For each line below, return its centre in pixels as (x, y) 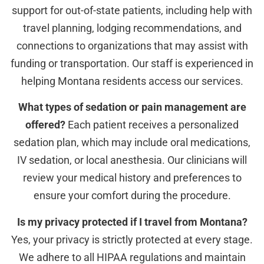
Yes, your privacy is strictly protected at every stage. (132, 239)
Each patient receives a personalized (152, 125)
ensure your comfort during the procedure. (132, 196)
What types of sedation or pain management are (132, 107)
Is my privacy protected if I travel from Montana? (132, 222)
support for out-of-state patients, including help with (132, 10)
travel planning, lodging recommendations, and (132, 28)
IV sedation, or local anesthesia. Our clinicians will (132, 160)
